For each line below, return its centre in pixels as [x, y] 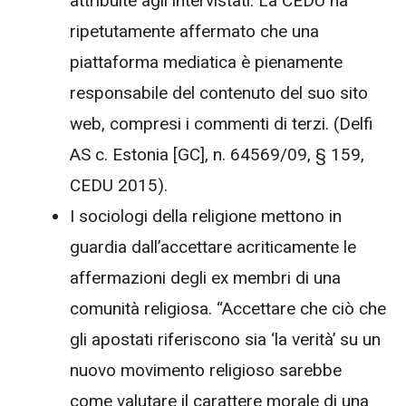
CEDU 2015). [121, 186]
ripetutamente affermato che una [194, 32]
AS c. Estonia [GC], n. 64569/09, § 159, [217, 155]
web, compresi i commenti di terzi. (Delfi [222, 124]
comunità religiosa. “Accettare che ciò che [228, 309]
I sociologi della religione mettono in [206, 217]
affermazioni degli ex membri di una [205, 278]
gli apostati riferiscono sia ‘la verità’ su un [225, 340]
